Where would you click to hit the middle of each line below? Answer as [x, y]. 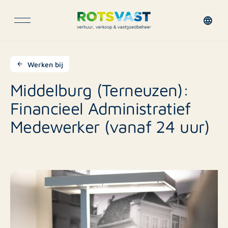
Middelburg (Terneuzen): [99, 89]
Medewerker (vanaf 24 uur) [110, 126]
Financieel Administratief [101, 108]
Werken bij [45, 64]
